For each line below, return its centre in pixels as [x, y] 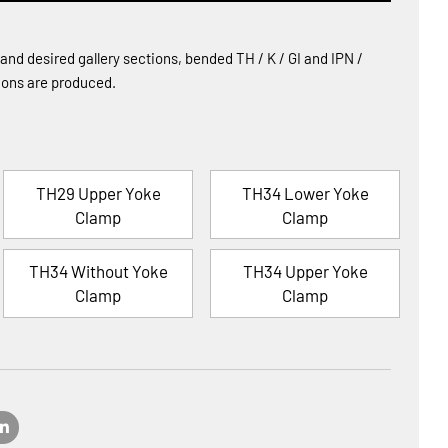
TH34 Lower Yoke [305, 192]
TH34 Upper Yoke [305, 271]
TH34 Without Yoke [98, 271]
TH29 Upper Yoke [98, 192]
